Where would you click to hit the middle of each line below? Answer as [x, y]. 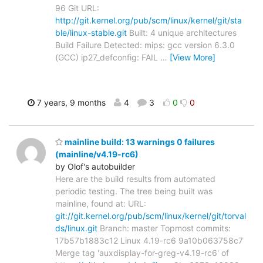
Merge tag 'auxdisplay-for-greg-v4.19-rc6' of [142, 253]
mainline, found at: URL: [101, 204]
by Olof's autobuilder [95, 167]
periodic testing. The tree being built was [134, 191]
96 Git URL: [77, 8]
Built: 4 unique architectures [182, 32]
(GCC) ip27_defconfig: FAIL [108, 57]
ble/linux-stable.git [91, 32]
